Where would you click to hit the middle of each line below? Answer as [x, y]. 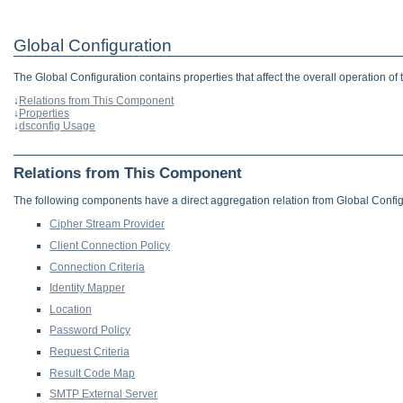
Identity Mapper [87, 288]
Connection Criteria [97, 267]
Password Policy [90, 331]
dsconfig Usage [57, 125]
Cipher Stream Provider [107, 224]
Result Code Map [92, 373]
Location [71, 309]
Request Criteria [90, 352]
